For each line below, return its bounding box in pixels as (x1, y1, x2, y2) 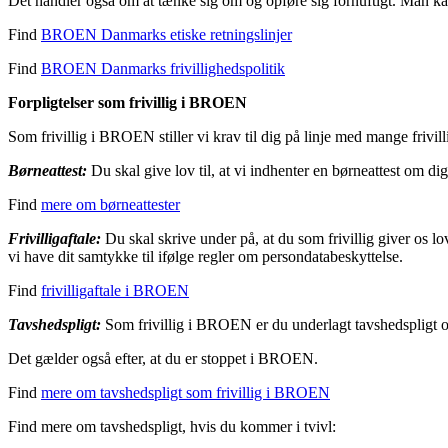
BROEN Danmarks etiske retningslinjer (41, 26, 292, 44)
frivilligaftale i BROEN (41, 282, 189, 300)
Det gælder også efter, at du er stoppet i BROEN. (8, 350, 318, 368)
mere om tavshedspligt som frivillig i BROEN (41, 384, 330, 402)
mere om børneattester (41, 196, 180, 214)
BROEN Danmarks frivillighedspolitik (41, 60, 285, 78)
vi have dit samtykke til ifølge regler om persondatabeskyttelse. (8, 248, 403, 266)
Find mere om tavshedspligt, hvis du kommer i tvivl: (8, 418, 336, 436)
